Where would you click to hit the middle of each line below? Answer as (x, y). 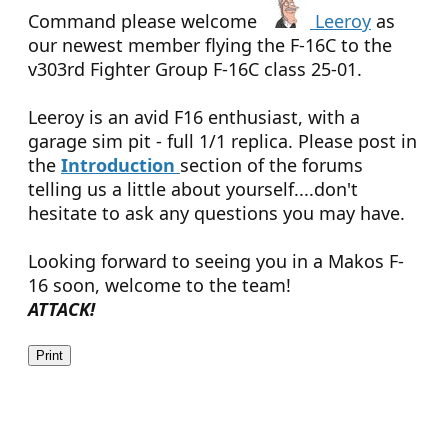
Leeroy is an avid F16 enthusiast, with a (194, 117)
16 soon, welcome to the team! (159, 285)
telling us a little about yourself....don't (193, 189)
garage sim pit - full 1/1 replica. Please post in (222, 141)
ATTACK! (61, 309)
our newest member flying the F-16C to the (210, 45)
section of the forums (271, 165)
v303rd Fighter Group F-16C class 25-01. (195, 69)
